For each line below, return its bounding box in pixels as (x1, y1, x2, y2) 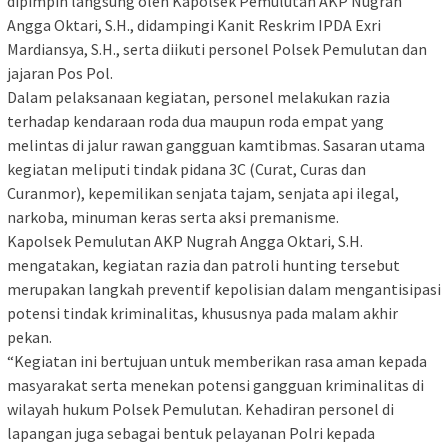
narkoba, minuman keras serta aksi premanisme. (7, 207, 339, 228)
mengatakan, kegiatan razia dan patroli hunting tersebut (7, 255, 400, 276)
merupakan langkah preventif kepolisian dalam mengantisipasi (7, 279, 441, 300)
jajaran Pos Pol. (7, 63, 113, 84)
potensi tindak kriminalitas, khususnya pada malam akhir (7, 303, 398, 324)
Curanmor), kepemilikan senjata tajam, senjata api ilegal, (7, 183, 399, 204)
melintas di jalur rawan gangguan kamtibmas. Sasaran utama (7, 135, 425, 156)
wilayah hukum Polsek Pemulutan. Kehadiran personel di (7, 399, 394, 420)
